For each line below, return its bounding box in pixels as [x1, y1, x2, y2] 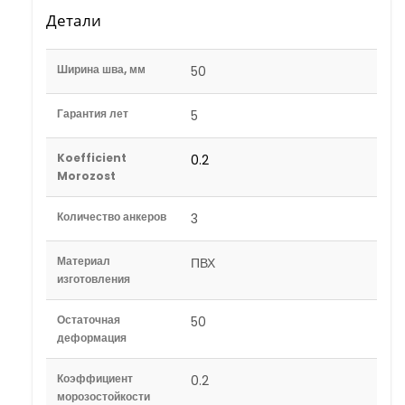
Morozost [57, 167, 116, 184]
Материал [57, 252, 110, 268]
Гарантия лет [57, 105, 128, 121]
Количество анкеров [57, 208, 166, 224]
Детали [46, 9, 101, 31]
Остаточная [57, 311, 120, 327]
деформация [57, 329, 127, 345]
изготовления [57, 270, 130, 287]
